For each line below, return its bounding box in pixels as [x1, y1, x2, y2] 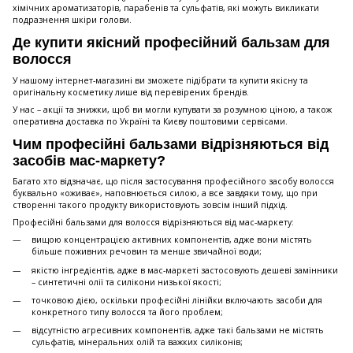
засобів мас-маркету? [13, 152, 165, 169]
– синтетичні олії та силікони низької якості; [32, 276, 221, 288]
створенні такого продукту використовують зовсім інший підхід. [13, 199, 288, 211]
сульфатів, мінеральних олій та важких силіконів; [32, 336, 243, 348]
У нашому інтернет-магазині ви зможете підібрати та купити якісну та [13, 74, 308, 86]
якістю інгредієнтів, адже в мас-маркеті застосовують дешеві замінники [32, 264, 338, 276]
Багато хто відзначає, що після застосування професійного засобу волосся [13, 176, 334, 188]
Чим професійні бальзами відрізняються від [13, 136, 329, 152]
